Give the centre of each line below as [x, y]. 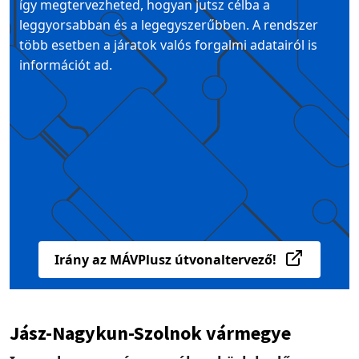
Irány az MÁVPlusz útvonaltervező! [165, 260]
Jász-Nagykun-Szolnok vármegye [150, 333]
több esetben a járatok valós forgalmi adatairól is [168, 45]
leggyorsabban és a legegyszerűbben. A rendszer [169, 25]
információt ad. [66, 65]
